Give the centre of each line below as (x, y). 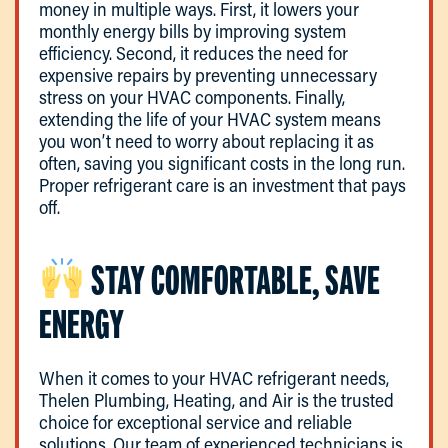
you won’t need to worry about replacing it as (206, 140)
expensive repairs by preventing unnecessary (208, 74)
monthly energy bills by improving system (192, 30)
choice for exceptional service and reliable (195, 421)
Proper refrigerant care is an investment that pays (222, 184)
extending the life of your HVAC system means (210, 118)
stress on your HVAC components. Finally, (192, 96)
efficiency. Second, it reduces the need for (193, 52)
